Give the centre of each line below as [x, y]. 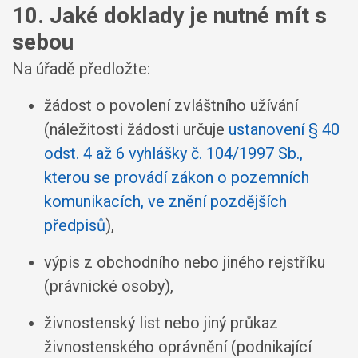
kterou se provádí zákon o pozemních [177, 177]
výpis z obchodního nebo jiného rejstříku [185, 262]
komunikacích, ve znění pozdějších [165, 201]
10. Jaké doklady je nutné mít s [169, 15]
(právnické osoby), [109, 286]
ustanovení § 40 [284, 129]
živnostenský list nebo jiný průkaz [161, 323]
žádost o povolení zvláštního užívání [171, 105]
